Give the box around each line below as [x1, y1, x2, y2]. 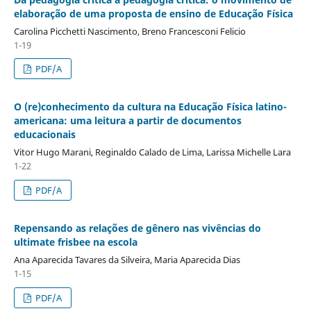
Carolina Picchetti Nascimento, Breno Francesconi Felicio [13, 24, 246, 37]
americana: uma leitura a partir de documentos [13, 114, 242, 128]
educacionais [13, 128, 76, 142]
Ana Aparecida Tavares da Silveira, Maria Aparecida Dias [13, 253, 240, 267]
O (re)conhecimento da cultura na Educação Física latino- [13, 100, 287, 114]
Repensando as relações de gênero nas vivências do [13, 221, 261, 235]
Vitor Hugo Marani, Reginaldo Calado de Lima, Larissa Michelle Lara [13, 146, 291, 159]
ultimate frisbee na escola [13, 235, 137, 249]
